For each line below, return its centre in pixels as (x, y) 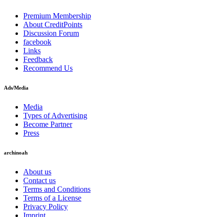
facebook (37, 42)
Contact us (39, 181)
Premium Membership (57, 16)
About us (37, 172)
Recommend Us (48, 68)
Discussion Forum (51, 33)
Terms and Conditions (57, 189)
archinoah (16, 153)
